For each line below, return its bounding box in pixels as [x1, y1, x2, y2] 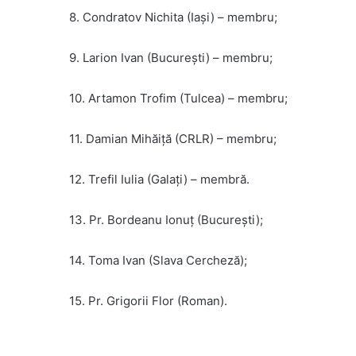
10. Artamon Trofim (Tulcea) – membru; [69, 91, 288, 106]
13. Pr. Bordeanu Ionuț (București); [69, 212, 263, 228]
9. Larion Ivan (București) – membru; [69, 50, 273, 66]
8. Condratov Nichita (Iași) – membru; [69, 10, 277, 25]
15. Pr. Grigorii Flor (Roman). [69, 293, 227, 309]
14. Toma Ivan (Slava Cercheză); [69, 253, 247, 269]
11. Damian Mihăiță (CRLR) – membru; [69, 131, 277, 147]
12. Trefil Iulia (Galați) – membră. [69, 172, 250, 188]
